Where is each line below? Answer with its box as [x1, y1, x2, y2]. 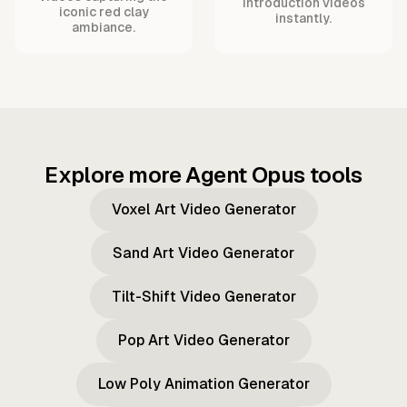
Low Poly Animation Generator [97, 375, 310, 393]
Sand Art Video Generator [113, 244, 294, 263]
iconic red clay [58, 5, 149, 20]
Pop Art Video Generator [117, 332, 290, 350]
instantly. [275, 10, 332, 25]
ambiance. [72, 20, 135, 35]
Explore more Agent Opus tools [45, 163, 362, 188]
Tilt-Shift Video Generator [111, 288, 296, 306]
